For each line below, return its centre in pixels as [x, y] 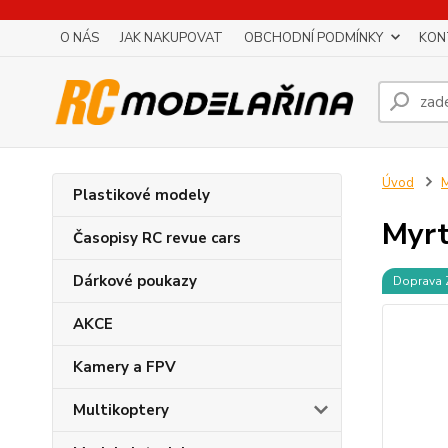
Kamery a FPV [124, 367]
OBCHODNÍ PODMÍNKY [313, 38]
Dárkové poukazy [135, 281]
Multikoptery [121, 410]
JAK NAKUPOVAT [171, 38]
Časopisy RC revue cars [157, 238]
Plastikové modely [141, 195]
